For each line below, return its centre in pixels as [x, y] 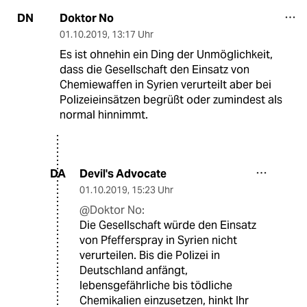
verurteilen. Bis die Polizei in [150, 255]
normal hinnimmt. [103, 114]
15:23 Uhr [152, 189]
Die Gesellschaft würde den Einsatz [168, 225]
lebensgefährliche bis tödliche [156, 285]
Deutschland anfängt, [134, 270]
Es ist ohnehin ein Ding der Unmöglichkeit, [166, 54]
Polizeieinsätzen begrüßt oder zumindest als [171, 99]
